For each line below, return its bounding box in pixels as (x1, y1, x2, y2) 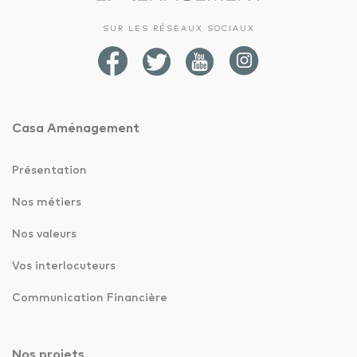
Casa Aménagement (12, 121, 139, 135)
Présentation (12, 164, 87, 176)
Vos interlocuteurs (12, 260, 116, 272)
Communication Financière (12, 292, 167, 304)
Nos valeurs (12, 228, 76, 240)
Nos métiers (12, 196, 81, 208)
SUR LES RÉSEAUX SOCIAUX (102, 24, 255, 33)
